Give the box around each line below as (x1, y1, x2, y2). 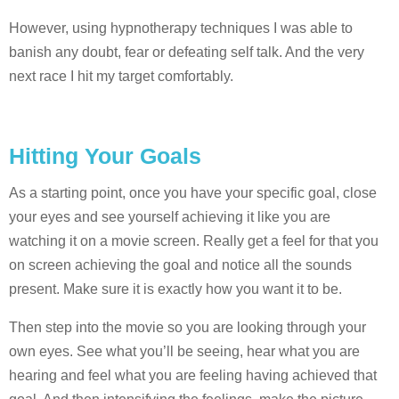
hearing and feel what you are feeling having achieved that (9, 367, 377, 383)
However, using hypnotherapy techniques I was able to (9, 20, 353, 36)
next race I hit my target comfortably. (9, 68, 233, 84)
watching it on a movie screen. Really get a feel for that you (9, 232, 379, 248)
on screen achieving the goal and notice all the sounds (9, 256, 352, 273)
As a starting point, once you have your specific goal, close (9, 184, 377, 200)
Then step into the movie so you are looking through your (9, 319, 366, 335)
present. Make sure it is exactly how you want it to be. (9, 281, 342, 297)
